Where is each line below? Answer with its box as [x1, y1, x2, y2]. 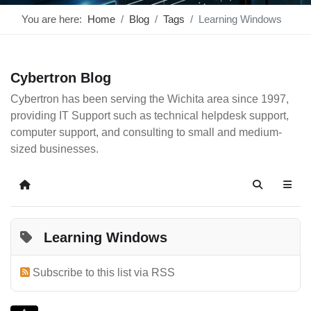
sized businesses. [10, 142, 99, 155]
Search [256, 184, 289, 196]
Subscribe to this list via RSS [33, 267, 176, 279]
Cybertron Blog [10, 70, 111, 85]
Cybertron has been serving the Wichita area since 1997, [10, 92, 289, 105]
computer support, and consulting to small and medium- [10, 126, 282, 138]
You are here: [22, 13, 87, 25]
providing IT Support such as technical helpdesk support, [10, 109, 289, 121]
